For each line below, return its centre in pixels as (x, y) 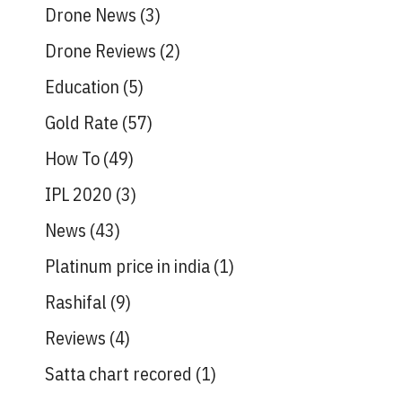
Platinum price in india (127, 266)
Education (82, 87)
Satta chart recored (118, 374)
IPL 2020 (79, 194)
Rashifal (76, 302)
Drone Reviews (100, 51)
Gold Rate (82, 122)
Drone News (91, 15)
